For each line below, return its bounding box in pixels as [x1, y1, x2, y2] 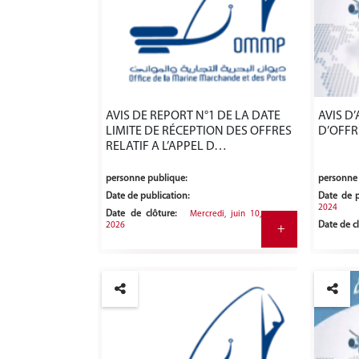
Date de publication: [106, 192, 189, 202]
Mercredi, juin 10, [190, 210, 261, 220]
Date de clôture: [106, 209, 176, 220]
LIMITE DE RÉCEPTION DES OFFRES [106, 125, 292, 139]
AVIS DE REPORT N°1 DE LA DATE [106, 110, 280, 123]
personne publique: [106, 174, 187, 184]
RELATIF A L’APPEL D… [106, 140, 227, 154]
